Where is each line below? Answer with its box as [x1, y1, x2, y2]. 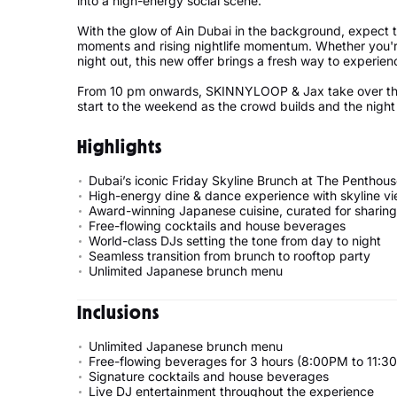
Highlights [77, 135, 162, 159]
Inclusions [77, 300, 160, 324]
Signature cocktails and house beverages [89, 369, 332, 384]
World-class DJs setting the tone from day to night [89, 233, 381, 248]
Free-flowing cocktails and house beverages [89, 218, 346, 233]
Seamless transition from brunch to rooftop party [89, 248, 370, 263]
